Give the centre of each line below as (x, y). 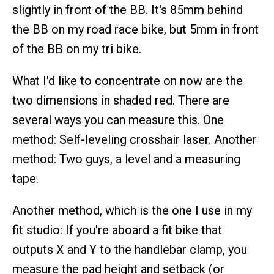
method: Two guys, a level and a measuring (126, 159)
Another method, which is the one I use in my (132, 210)
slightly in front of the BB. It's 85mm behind (128, 9)
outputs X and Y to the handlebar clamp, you (130, 249)
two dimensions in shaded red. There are (121, 100)
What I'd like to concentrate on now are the (128, 80)
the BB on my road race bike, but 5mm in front (135, 29)
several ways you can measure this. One (118, 120)
